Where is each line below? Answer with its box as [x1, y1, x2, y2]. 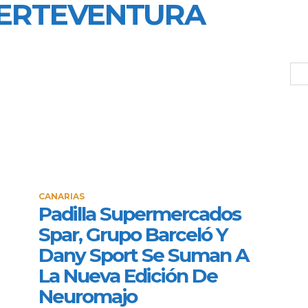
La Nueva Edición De [38, 263, 217, 287]
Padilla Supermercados [38, 201, 241, 225]
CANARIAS [38, 190, 85, 201]
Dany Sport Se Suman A [38, 243, 248, 267]
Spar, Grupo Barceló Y [38, 222, 228, 246]
